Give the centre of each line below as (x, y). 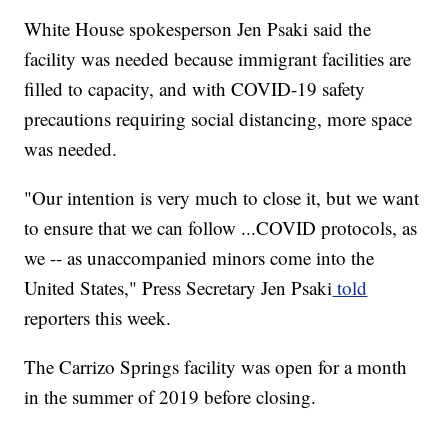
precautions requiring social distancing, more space (218, 118)
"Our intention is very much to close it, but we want (222, 197)
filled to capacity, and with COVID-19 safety (195, 88)
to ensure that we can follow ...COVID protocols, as (221, 227)
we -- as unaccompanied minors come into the (199, 257)
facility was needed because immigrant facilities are (218, 58)
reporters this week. (98, 317)
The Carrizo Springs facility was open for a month (216, 366)
